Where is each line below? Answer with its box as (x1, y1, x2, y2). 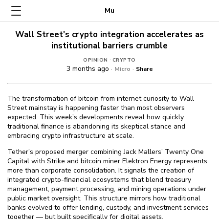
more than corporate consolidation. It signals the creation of (7, 166, 194, 175)
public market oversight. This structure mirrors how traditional (7, 194, 200, 203)
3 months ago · (66, 64, 114, 73)
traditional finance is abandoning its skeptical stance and (7, 122, 185, 131)
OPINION (83, 57, 108, 64)
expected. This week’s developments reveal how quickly (7, 112, 184, 122)
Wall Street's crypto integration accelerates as (15, 29, 204, 40)
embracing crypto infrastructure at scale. (7, 131, 134, 140)
